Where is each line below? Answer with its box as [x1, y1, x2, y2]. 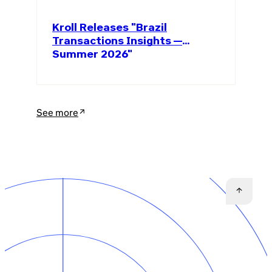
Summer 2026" [52, 47, 132, 61]
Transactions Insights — [52, 34, 182, 47]
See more [36, 107, 78, 118]
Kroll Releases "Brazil [52, 21, 167, 34]
